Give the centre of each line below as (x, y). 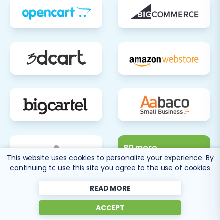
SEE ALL (134, 159)
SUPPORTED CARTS (153, 168)
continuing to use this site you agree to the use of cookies (110, 168)
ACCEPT (110, 208)
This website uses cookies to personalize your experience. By (110, 158)
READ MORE (110, 188)
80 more (140, 147)
